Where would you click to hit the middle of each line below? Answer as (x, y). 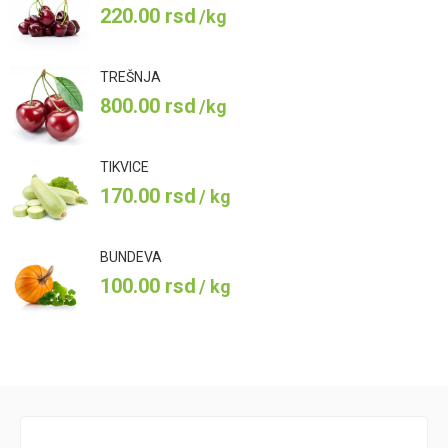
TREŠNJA (130, 77)
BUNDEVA (131, 257)
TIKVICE (124, 167)
